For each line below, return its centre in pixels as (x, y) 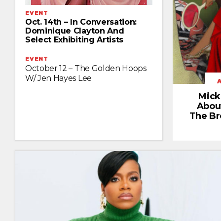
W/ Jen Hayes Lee (58, 78)
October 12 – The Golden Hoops (86, 68)
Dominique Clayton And (75, 31)
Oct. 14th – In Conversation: (81, 22)
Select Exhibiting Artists (74, 39)
